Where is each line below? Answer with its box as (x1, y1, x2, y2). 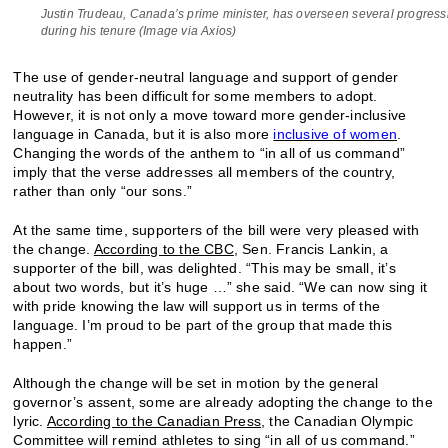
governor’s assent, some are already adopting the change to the (13, 394, 433, 411)
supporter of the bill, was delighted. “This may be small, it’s (13, 260, 396, 277)
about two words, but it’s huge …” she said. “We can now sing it (13, 279, 428, 296)
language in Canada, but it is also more (13, 126, 274, 143)
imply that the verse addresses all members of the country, (13, 164, 396, 181)
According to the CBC (93, 241, 234, 258)
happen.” (13, 336, 73, 353)
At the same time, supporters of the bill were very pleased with (13, 222, 420, 239)
